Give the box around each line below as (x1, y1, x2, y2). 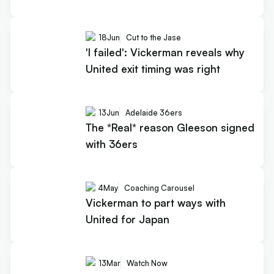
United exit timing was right (85, 62, 220, 75)
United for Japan (85, 212, 169, 226)
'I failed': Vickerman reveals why (85, 45, 245, 59)
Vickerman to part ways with (85, 196, 226, 209)
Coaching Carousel (124, 183, 194, 193)
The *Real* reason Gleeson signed (85, 120, 254, 134)
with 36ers (85, 137, 138, 150)
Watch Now (126, 258, 168, 268)
